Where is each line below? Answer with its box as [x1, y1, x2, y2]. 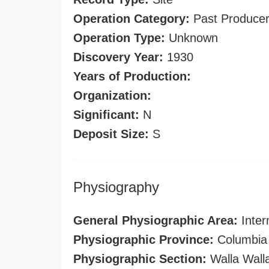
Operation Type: [73, 31, 165, 44]
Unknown [165, 31, 218, 44]
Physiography [73, 179, 159, 195]
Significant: [73, 108, 139, 121]
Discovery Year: [73, 50, 163, 64]
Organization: [73, 89, 151, 102]
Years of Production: [73, 70, 191, 83]
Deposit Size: [73, 127, 149, 141]
